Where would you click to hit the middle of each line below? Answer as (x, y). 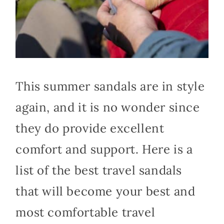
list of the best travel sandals (99, 170)
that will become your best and (105, 191)
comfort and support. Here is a (104, 149)
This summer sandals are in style (110, 86)
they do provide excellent (90, 128)
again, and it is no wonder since (108, 107)
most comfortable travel (85, 212)
